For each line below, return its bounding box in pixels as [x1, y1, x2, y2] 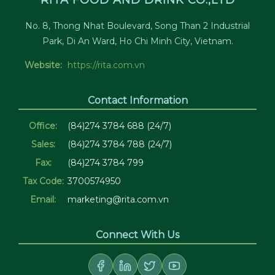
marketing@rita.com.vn [68, 194, 169, 205]
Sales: [31, 139, 55, 150]
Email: [30, 194, 56, 205]
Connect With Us [96, 229, 179, 241]
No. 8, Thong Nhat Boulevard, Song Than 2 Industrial [25, 20, 250, 31]
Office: [29, 120, 57, 131]
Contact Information [87, 95, 188, 106]
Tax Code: [22, 176, 64, 187]
